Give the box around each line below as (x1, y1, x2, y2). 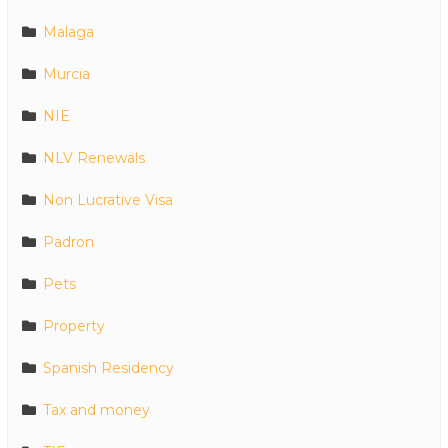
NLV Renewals (43, 149, 145, 168)
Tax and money (43, 401, 150, 420)
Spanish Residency (43, 359, 174, 378)
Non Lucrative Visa (43, 191, 173, 210)
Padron (43, 233, 94, 252)
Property (43, 317, 105, 336)
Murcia (43, 65, 90, 84)
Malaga (43, 23, 94, 42)
